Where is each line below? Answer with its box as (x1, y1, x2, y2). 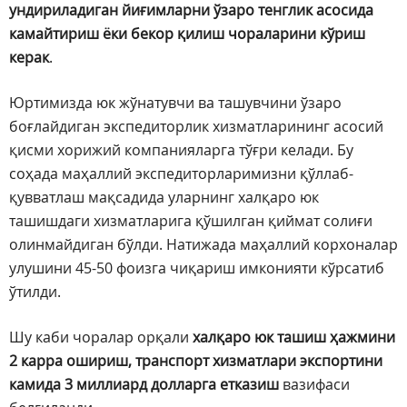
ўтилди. (9, 282, 61, 303)
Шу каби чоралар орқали (9, 327, 193, 348)
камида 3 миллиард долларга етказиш (9, 374, 279, 395)
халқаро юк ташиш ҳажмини (193, 327, 395, 348)
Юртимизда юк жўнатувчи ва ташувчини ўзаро (9, 93, 342, 114)
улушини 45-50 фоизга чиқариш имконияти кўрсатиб (9, 258, 384, 279)
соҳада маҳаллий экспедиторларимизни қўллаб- (9, 164, 353, 184)
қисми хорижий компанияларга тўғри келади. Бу (9, 140, 353, 161)
